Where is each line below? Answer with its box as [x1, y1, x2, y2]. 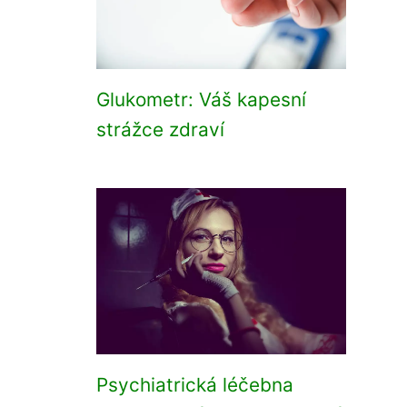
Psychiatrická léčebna [96, 373, 293, 396]
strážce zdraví [96, 118, 224, 141]
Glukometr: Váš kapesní [96, 88, 306, 111]
